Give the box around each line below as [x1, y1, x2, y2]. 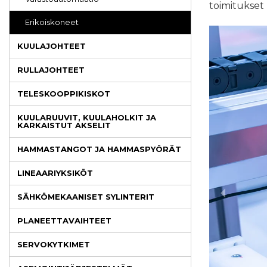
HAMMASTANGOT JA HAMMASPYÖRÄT [17, 144, 181, 154]
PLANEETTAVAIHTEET [17, 216, 111, 225]
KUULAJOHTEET [17, 41, 86, 51]
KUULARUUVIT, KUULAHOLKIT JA [17, 113, 156, 122]
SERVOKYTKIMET [17, 240, 90, 249]
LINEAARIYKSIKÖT [17, 168, 93, 178]
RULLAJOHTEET [17, 65, 85, 74]
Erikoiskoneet [25, 17, 79, 27]
